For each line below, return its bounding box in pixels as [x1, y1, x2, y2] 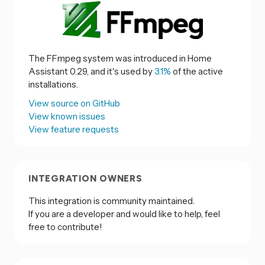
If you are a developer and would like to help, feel [28, 208, 220, 220]
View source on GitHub [28, 97, 120, 109]
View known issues [28, 110, 105, 122]
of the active [171, 65, 223, 77]
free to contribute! [28, 221, 102, 233]
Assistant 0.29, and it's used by [28, 65, 154, 77]
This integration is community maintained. [28, 195, 195, 207]
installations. [28, 78, 78, 90]
